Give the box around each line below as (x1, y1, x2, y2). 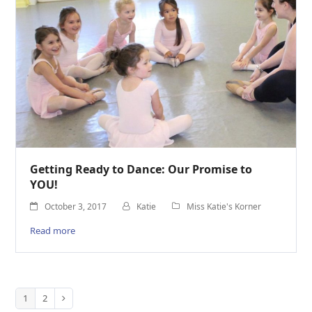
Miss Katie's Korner (187, 200, 262, 212)
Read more (30, 224, 76, 237)
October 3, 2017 (45, 200, 107, 212)
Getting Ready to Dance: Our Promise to (30, 162, 253, 178)
